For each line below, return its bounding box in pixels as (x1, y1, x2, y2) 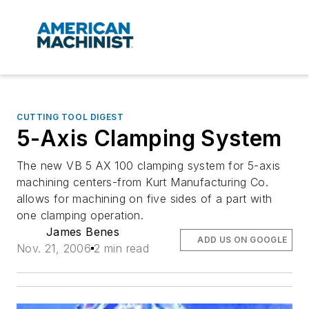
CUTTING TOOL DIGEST (17, 112, 124, 123)
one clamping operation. (17, 208, 144, 223)
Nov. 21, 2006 (17, 241, 92, 256)
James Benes (46, 225, 120, 239)
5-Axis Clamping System (17, 125, 282, 152)
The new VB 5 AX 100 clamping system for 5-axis (17, 159, 281, 173)
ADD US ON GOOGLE (197, 235, 288, 246)
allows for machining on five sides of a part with (17, 192, 272, 206)
